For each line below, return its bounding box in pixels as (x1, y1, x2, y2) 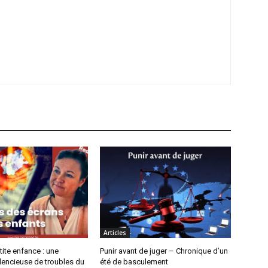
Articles (103, 228, 127, 237)
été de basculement (100, 257, 169, 266)
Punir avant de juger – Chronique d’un (100, 246, 229, 255)
